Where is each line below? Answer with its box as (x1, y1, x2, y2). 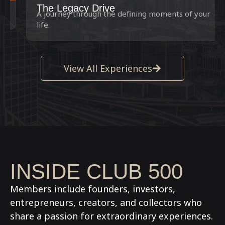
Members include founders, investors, (10, 182, 175, 195)
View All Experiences (64, 62, 152, 74)
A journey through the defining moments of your (21, 8, 194, 19)
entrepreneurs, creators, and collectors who (10, 196, 202, 208)
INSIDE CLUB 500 (10, 159, 183, 183)
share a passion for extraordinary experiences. (10, 209, 213, 222)
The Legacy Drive (21, 2, 99, 14)
